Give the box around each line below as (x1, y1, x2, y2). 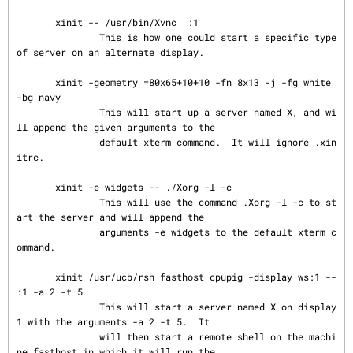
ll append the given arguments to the (17, 121, 215, 133)
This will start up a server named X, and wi (17, 106, 99, 118)
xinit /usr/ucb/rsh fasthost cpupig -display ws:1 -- (17, 270, 55, 283)
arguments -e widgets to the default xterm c (17, 225, 99, 238)
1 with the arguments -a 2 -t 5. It (17, 315, 210, 328)
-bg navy (17, 91, 61, 103)
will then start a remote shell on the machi (17, 330, 99, 343)
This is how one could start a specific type (17, 31, 99, 43)
